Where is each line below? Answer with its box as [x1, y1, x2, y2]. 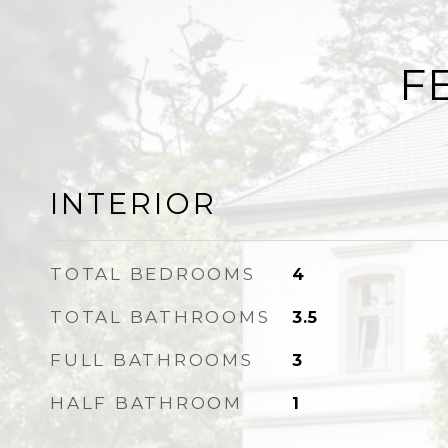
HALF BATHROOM [50, 393, 243, 413]
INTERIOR [50, 186, 217, 221]
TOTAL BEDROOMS [50, 264, 256, 284]
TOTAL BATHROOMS [50, 307, 271, 327]
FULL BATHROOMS [50, 350, 254, 370]
